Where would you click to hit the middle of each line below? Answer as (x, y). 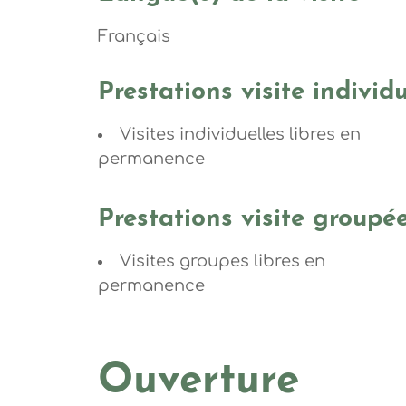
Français (134, 37)
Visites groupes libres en (222, 261)
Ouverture (198, 382)
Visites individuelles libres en (240, 135)
